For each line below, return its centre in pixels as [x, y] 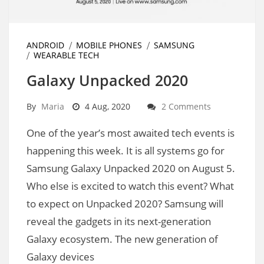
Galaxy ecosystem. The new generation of [122, 239]
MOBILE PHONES [109, 45]
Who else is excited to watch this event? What [130, 186]
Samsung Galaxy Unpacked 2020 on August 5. [131, 168]
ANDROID [45, 45]
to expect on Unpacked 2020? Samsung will [125, 203]
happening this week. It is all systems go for [126, 150]
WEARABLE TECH [66, 55]
